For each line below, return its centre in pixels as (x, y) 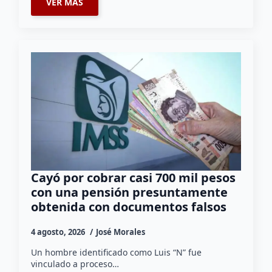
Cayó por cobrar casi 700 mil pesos (134, 177)
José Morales (121, 232)
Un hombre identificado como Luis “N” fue (117, 252)
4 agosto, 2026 (59, 232)
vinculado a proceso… (75, 263)
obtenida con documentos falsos (129, 206)
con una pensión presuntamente (130, 192)
